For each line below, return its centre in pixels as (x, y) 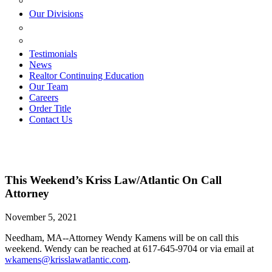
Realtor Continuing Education (87, 76)
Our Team (49, 87)
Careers (44, 98)
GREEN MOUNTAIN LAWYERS (106, 28)
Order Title (50, 109)
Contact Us (51, 120)
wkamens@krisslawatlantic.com (66, 259)
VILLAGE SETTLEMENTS (93, 40)
